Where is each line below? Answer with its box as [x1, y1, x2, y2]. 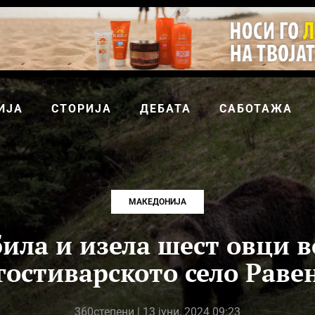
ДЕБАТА [140, 102, 191, 115]
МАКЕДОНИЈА [129, 197, 186, 207]
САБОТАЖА [219, 102, 292, 115]
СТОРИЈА [51, 102, 112, 115]
